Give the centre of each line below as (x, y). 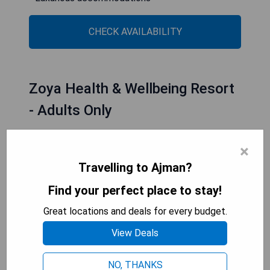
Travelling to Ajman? (135, 167)
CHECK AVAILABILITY (135, 32)
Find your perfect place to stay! (135, 190)
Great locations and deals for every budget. (135, 211)
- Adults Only (71, 111)
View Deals (135, 233)
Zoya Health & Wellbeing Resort (132, 89)
